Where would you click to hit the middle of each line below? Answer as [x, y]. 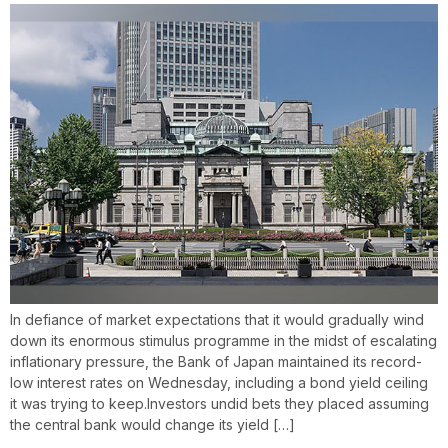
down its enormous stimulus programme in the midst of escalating [223, 340]
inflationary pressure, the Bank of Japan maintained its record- [216, 361]
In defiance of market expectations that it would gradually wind [217, 319]
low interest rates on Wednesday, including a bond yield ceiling [219, 382]
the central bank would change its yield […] [152, 424]
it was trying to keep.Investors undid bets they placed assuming [219, 403]
